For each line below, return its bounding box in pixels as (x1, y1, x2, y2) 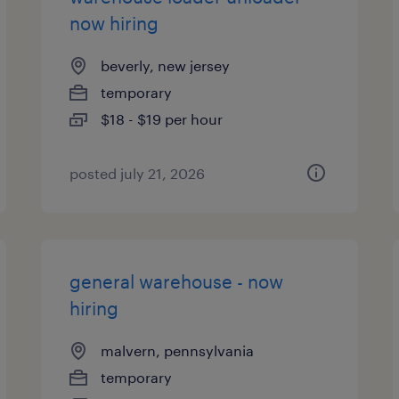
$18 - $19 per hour (101, 110, 224, 127)
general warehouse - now (69, 271, 284, 292)
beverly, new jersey (101, 57, 231, 74)
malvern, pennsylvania (101, 342, 255, 359)
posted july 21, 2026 (69, 165, 206, 182)
